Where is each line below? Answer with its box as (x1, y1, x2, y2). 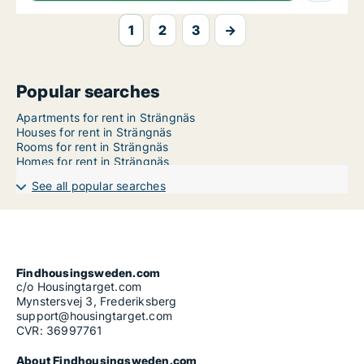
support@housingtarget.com (16, 309, 172, 323)
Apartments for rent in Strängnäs (16, 110, 196, 125)
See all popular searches (32, 179, 166, 193)
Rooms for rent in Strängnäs (16, 140, 169, 154)
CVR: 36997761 (16, 323, 103, 338)
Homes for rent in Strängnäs (16, 154, 170, 169)
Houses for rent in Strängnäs (16, 125, 172, 140)
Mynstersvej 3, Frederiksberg (16, 294, 177, 309)
